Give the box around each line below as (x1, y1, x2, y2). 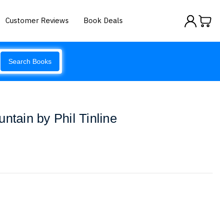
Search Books (8, 57, 52, 65)
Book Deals (83, 15, 123, 25)
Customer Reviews (5, 15, 69, 25)
